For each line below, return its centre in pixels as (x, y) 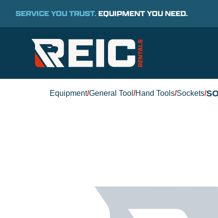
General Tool (111, 93)
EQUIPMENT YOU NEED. (142, 13)
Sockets (191, 93)
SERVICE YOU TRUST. (56, 13)
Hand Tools (155, 93)
